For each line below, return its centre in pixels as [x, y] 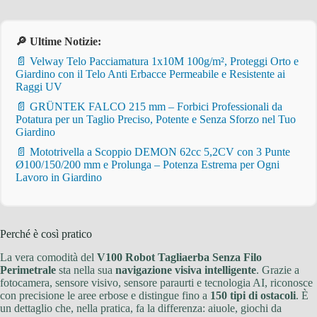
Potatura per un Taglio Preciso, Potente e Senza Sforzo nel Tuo [156, 120]
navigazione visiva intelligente [186, 270]
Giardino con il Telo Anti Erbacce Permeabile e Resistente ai [150, 74]
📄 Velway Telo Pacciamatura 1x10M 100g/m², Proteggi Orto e [157, 62]
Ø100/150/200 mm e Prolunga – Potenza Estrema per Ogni [148, 165]
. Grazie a [278, 270]
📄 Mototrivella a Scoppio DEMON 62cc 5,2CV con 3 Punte [153, 152]
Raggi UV [39, 87]
